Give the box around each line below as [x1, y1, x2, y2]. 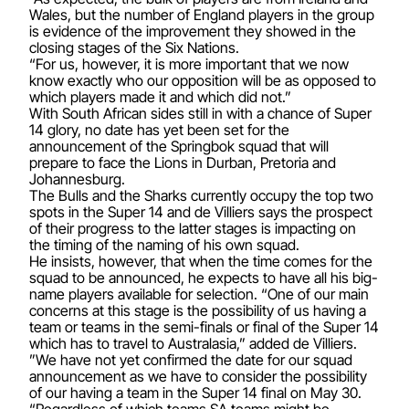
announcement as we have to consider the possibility [29, 367, 367, 385]
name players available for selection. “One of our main [29, 285, 369, 303]
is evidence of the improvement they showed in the [29, 22, 356, 40]
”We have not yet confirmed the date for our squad [29, 351, 352, 369]
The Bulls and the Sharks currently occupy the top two [29, 186, 373, 204]
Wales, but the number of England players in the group [29, 5, 374, 24]
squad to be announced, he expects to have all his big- [29, 268, 378, 287]
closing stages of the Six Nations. [29, 38, 239, 57]
